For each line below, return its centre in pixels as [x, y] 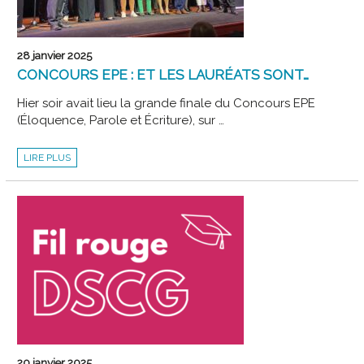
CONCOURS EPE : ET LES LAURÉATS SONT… [163, 74]
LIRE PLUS [48, 157]
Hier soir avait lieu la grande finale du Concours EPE [167, 103]
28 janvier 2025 [55, 55]
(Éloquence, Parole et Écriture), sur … [121, 120]
